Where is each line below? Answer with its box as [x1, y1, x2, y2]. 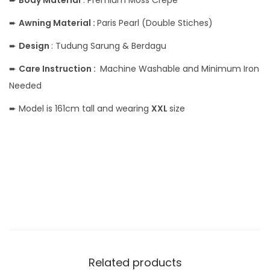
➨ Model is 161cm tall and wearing [9, 102, 151, 115]
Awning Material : [19, 17, 97, 29]
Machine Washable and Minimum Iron [98, 63, 259, 75]
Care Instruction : [19, 63, 98, 75]
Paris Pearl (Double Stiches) [97, 17, 213, 29]
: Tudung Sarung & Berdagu [51, 40, 166, 52]
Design [19, 40, 51, 52]
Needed [9, 80, 42, 92]
